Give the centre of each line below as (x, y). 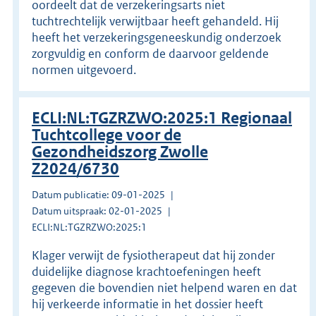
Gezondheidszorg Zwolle (120, 152)
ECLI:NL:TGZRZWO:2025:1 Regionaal (162, 118)
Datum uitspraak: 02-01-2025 (97, 211)
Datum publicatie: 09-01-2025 (98, 194)
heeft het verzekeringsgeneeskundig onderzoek (157, 37)
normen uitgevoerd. (84, 69)
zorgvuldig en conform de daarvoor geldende (150, 53)
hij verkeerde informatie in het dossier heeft (147, 304)
